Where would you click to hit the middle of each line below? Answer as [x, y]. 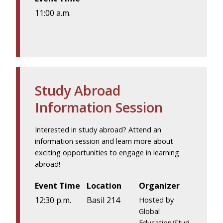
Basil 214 [104, 200]
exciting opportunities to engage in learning [107, 153]
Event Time [57, 186]
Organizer [159, 186]
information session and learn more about [104, 141]
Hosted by [156, 200]
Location [104, 186]
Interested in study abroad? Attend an [98, 130]
